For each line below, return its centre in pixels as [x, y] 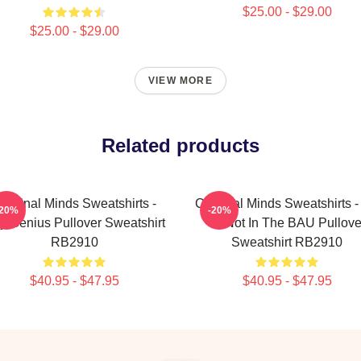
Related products [180, 145]
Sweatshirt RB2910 [287, 242]
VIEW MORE [180, 81]
